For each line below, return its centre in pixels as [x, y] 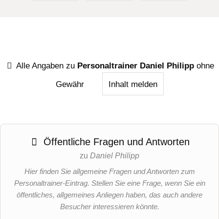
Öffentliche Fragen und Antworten [115, 142]
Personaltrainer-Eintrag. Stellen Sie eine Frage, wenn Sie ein [109, 183]
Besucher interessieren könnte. [109, 207]
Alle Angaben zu [46, 66]
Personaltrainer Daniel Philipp [136, 66]
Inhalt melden [133, 84]
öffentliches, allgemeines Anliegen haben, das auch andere [109, 195]
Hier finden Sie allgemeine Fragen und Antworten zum [109, 172]
